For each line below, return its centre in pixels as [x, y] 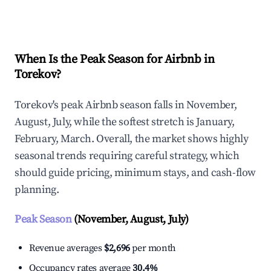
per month [153, 248]
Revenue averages [67, 248]
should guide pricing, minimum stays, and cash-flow [135, 173]
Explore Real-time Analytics [96, 10]
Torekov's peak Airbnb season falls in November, [126, 105]
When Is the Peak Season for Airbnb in [115, 60]
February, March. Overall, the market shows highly [132, 139]
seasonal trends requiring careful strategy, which [127, 156]
